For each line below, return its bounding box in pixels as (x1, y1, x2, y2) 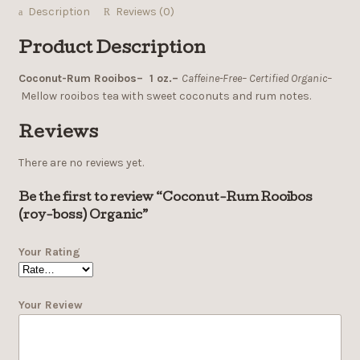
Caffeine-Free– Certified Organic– (181, 71, 332, 85)
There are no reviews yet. (18, 155, 144, 170)
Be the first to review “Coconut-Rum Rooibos (18, 192, 313, 206)
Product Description (18, 40, 206, 58)
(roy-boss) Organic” (18, 210, 148, 223)
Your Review (18, 298, 83, 313)
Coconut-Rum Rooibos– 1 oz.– (18, 71, 182, 85)
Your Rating (18, 244, 80, 259)
